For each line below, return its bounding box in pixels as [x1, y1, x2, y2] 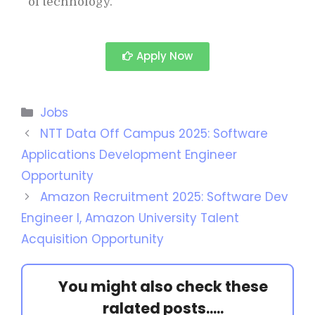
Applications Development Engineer [21, 146, 237, 163]
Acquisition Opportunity [21, 231, 164, 247]
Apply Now [136, 49, 193, 63]
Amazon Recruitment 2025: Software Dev [40, 188, 289, 205]
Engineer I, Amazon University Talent [21, 210, 239, 226]
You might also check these [58, 276, 268, 297]
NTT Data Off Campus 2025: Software [40, 125, 269, 142]
